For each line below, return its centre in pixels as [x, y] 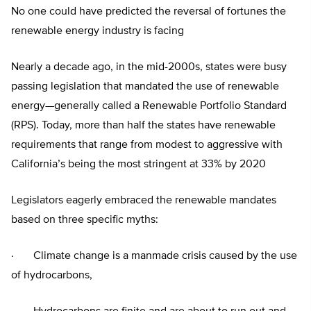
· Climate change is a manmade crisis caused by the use [154, 257]
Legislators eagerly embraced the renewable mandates [144, 201]
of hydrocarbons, [52, 276]
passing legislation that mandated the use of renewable [145, 87]
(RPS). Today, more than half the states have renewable [143, 126]
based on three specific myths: [85, 220]
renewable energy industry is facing [98, 32]
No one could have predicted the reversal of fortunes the [149, 12]
